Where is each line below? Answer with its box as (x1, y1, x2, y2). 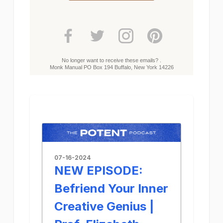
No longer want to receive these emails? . (62, 57, 161, 63)
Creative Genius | (54, 199, 154, 214)
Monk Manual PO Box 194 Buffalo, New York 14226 (49, 64, 174, 70)
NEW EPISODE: (54, 163, 143, 178)
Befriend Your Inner (54, 181, 168, 196)
